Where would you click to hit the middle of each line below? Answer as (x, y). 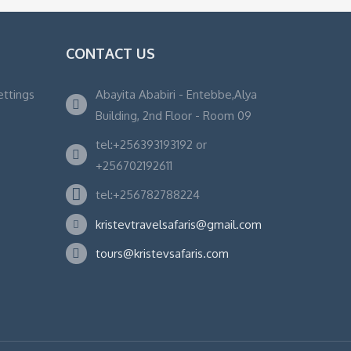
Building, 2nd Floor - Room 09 (173, 116)
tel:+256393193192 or (151, 145)
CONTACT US (110, 54)
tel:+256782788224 (147, 195)
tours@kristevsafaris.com (162, 254)
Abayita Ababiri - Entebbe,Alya (176, 95)
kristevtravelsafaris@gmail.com (178, 225)
